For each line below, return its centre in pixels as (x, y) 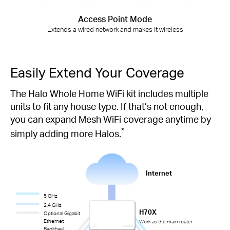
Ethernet (54, 221)
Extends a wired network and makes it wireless (115, 29)
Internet (159, 173)
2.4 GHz (53, 205)
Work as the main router (166, 222)
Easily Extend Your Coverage (97, 72)
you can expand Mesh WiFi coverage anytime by (111, 119)
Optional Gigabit (62, 213)
